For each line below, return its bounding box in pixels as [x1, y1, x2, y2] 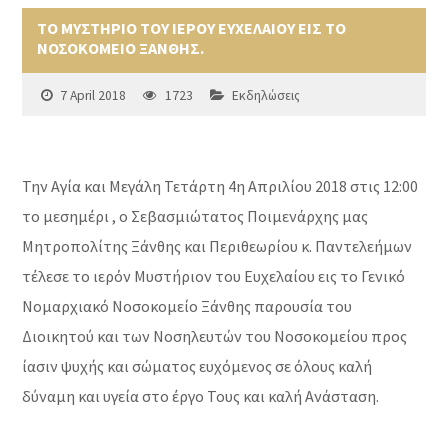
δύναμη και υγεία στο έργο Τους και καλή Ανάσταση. [22, 386, 380, 407]
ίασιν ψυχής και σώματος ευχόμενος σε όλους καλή [22, 356, 373, 377]
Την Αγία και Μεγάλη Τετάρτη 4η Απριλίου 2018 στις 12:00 [22, 176, 419, 197]
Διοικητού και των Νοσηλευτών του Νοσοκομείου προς [22, 326, 408, 347]
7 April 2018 [60, 87, 127, 105]
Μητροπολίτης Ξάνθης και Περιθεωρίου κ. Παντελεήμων [22, 236, 413, 257]
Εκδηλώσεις [232, 87, 301, 105]
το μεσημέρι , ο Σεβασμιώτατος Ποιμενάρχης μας [22, 206, 369, 227]
